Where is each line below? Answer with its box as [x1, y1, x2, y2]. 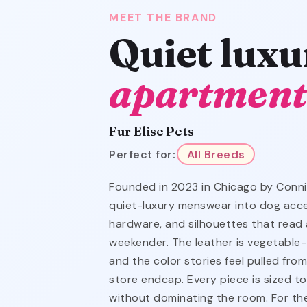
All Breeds [186, 147, 245, 162]
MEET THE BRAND [109, 10, 217, 25]
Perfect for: [109, 147, 176, 162]
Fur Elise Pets [109, 123, 194, 139]
